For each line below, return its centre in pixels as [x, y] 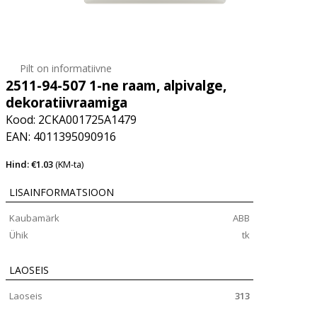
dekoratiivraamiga [67, 102]
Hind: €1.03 [30, 164]
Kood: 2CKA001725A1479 [71, 120]
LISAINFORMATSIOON [62, 192]
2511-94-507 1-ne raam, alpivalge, [116, 85]
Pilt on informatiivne [66, 68]
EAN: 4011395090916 [61, 137]
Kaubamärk [34, 218]
